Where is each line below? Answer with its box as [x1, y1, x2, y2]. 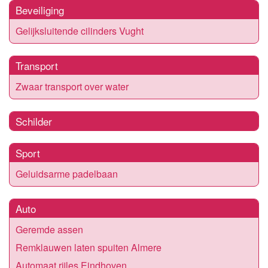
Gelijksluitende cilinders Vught [16, 23, 144, 38]
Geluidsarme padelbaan [16, 166, 118, 181]
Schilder [16, 113, 52, 129]
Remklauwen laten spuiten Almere [16, 240, 162, 254]
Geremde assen [16, 222, 83, 236]
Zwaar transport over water [16, 79, 129, 93]
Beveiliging [16, 2, 64, 17]
